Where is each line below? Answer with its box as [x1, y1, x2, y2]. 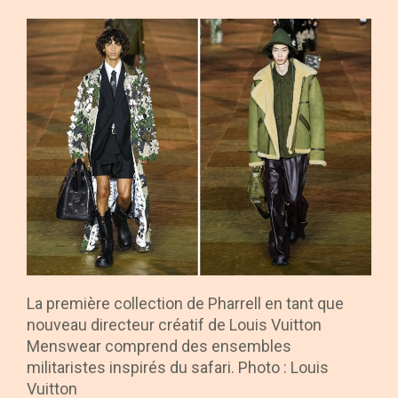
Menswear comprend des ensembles [27, 337, 291, 356]
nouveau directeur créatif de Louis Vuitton [27, 315, 322, 335]
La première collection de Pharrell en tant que [27, 294, 344, 314]
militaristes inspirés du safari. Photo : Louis [27, 358, 329, 378]
